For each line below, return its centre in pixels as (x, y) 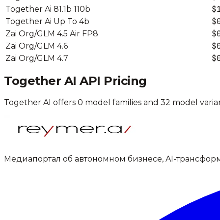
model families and (122, 103)
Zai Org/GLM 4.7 (37, 58)
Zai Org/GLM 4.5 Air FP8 (52, 33)
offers (64, 103)
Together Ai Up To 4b (47, 21)
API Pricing (111, 81)
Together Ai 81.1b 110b (48, 9)
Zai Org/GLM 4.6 (37, 46)
